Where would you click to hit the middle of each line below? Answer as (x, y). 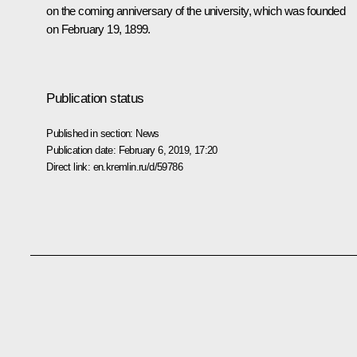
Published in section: (91, 133)
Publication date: (82, 150)
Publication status (95, 98)
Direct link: (70, 167)
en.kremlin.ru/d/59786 (137, 167)
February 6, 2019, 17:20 (168, 150)
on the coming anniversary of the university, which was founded (196, 10)
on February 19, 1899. (98, 29)
